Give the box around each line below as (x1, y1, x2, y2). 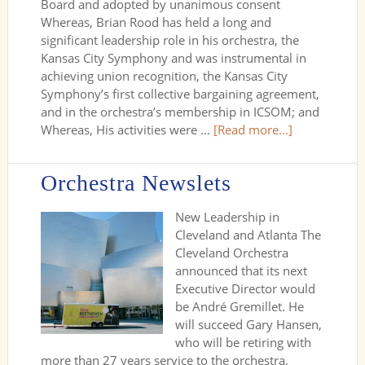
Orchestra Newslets (40, 170, 231, 196)
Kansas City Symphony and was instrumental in (40, 50, 306, 66)
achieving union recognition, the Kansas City (40, 68, 288, 84)
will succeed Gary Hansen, (174, 316, 322, 332)
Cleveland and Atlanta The (174, 226, 321, 243)
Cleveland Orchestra (174, 244, 288, 261)
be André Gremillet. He (174, 298, 304, 314)
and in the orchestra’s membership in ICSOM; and (40, 103, 319, 120)
